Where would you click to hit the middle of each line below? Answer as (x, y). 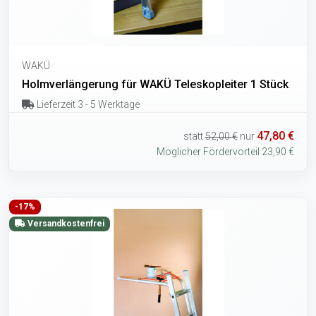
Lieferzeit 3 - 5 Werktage (87, 104)
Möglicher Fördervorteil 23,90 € (225, 152)
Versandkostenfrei (65, 224)
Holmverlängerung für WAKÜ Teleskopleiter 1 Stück (155, 84)
